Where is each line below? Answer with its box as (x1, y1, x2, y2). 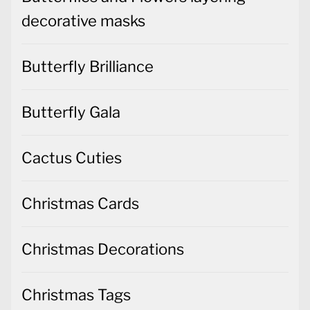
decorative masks (21, 11, 145, 30)
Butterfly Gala (21, 102, 120, 121)
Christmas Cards (21, 194, 139, 212)
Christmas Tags (21, 285, 131, 304)
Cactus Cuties (21, 148, 122, 167)
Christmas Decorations (21, 239, 184, 258)
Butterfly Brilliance (21, 57, 154, 75)
